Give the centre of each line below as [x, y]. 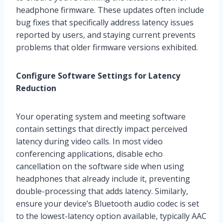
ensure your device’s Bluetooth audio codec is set [108, 203]
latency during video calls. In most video [89, 141]
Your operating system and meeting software [101, 116]
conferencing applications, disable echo [89, 154]
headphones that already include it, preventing [103, 178]
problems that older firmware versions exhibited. [107, 47]
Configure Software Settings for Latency [98, 75]
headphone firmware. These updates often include [110, 10]
